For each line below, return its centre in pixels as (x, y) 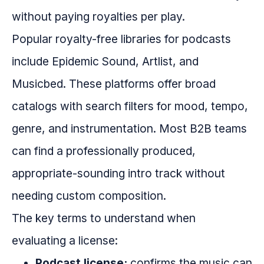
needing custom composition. (89, 196)
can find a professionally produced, (104, 151)
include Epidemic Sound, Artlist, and (105, 62)
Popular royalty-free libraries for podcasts (121, 39)
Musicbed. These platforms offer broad (114, 84)
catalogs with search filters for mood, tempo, (130, 106)
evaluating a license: (65, 241)
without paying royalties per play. (98, 17)
